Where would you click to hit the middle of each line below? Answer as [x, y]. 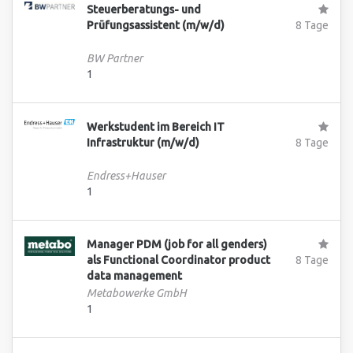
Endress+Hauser [126, 176]
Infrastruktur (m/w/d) [143, 143]
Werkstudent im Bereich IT [156, 127]
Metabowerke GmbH [137, 294]
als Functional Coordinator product [179, 260]
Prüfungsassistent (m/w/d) [156, 25]
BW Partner [115, 59]
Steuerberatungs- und [144, 9]
